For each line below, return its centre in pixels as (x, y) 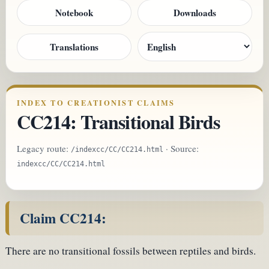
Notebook (74, 13)
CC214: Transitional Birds (118, 122)
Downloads (195, 13)
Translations (74, 47)
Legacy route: (44, 148)
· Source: (181, 148)
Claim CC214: (63, 218)
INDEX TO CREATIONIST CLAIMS (96, 103)
